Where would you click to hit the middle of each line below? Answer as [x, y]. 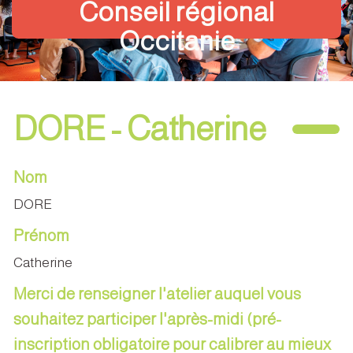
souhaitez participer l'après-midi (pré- [147, 319]
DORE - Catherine [139, 129]
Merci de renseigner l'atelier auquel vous [157, 294]
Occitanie [176, 41]
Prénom [41, 235]
